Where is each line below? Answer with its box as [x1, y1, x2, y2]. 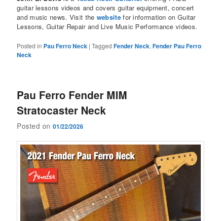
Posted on [17, 120, 53, 131]
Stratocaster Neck [17, 103, 107, 118]
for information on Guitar [120, 12, 196, 22]
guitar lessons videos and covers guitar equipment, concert [17, 3, 194, 13]
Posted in [17, 41, 42, 50]
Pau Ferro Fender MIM [17, 87, 128, 103]
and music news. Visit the [17, 12, 97, 22]
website [96, 12, 121, 22]
